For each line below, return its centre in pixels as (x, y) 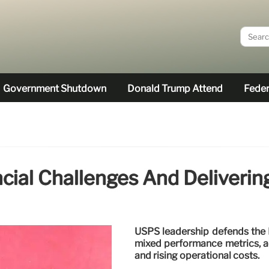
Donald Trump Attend (175, 89)
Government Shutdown (55, 89)
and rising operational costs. (197, 256)
